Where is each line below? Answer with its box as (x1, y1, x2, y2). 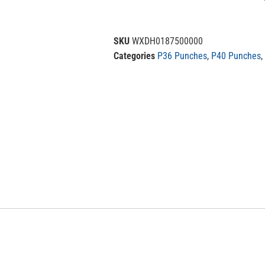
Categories (114, 50, 155, 62)
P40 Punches (211, 50, 261, 62)
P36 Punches (157, 50, 207, 62)
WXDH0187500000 (132, 35, 203, 47)
